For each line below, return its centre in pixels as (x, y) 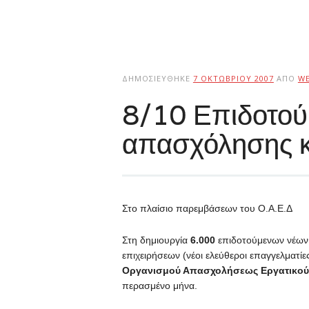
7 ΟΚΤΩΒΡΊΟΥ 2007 (233, 78)
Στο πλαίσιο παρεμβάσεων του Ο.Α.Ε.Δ (207, 208)
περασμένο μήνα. (159, 286)
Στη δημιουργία (156, 240)
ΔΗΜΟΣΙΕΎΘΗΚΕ (157, 78)
